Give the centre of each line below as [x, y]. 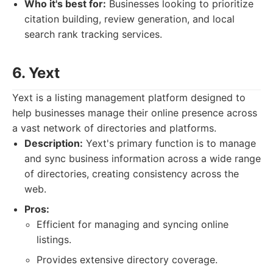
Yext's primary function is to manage [169, 143]
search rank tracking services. [93, 34]
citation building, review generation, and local [129, 19]
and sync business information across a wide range [143, 158]
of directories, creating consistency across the [132, 174]
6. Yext [36, 73]
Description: [54, 143]
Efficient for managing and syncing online [133, 224]
